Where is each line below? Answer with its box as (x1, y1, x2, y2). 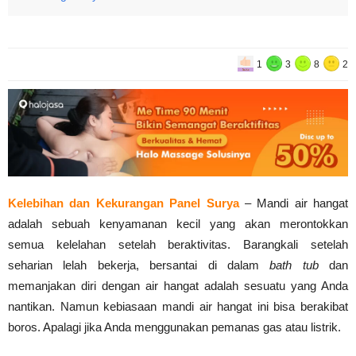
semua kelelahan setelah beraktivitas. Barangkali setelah (8, 237, 348, 251)
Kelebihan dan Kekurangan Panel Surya (8, 195, 239, 210)
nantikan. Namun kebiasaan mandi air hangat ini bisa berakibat (8, 299, 348, 313)
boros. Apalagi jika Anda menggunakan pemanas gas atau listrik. (8, 319, 341, 334)
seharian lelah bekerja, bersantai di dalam (8, 257, 270, 272)
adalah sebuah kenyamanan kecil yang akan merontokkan (8, 216, 348, 230)
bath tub (269, 257, 319, 272)
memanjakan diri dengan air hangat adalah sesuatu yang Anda (8, 278, 348, 292)
